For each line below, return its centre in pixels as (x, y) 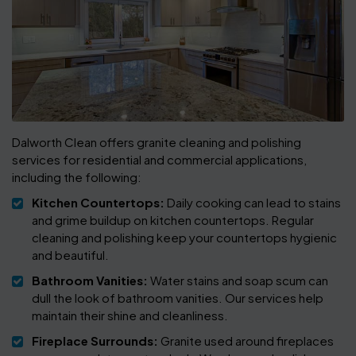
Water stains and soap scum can (238, 281)
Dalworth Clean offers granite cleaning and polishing (157, 142)
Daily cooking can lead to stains (253, 203)
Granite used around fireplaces (246, 341)
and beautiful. (70, 255)
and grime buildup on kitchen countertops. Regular (173, 220)
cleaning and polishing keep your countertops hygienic (184, 238)
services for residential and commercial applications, (159, 160)
